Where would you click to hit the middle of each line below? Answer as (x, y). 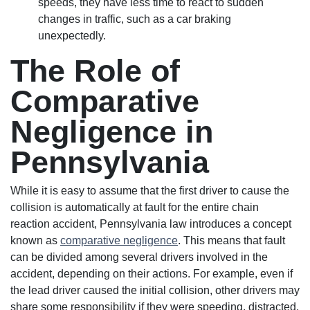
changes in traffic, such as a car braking (135, 19)
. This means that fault (231, 240)
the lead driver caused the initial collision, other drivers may (155, 290)
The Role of (95, 71)
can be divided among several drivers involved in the (139, 257)
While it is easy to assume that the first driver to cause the (150, 191)
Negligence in (112, 131)
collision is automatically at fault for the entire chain (135, 207)
